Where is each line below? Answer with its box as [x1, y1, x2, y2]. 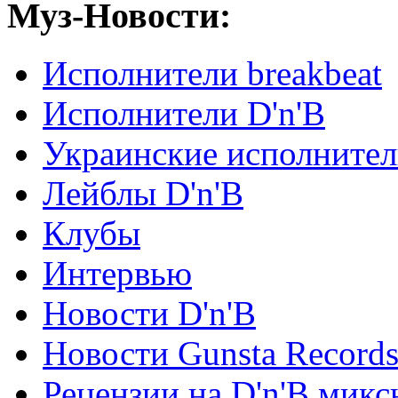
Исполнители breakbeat [43, 53, 382, 92]
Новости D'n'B [43, 293, 256, 332]
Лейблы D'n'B [43, 173, 243, 212]
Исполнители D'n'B [43, 93, 325, 132]
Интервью [43, 253, 192, 292]
